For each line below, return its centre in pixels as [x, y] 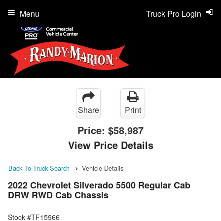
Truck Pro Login [174, 14]
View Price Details [110, 145]
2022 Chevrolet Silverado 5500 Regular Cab [99, 185]
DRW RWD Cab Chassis [58, 195]
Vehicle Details [103, 168]
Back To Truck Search [39, 168]
